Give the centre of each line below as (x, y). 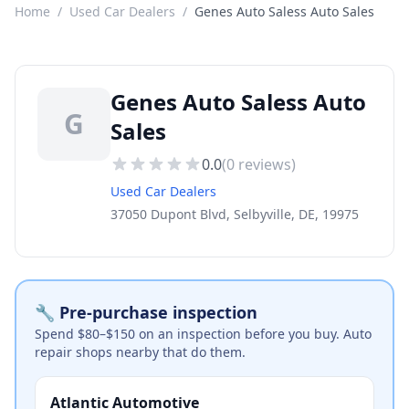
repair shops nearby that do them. (140, 352)
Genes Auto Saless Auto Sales (284, 11)
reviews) (265, 164)
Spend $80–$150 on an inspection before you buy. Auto (203, 334)
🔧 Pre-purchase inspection (146, 312)
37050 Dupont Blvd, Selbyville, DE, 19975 (235, 214)
